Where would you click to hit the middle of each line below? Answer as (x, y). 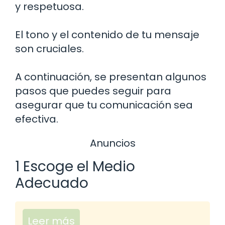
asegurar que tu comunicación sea (104, 105)
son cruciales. (49, 49)
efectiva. (37, 119)
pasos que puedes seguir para (93, 91)
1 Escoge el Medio (75, 166)
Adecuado (52, 183)
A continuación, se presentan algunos (111, 77)
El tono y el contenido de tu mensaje (107, 35)
